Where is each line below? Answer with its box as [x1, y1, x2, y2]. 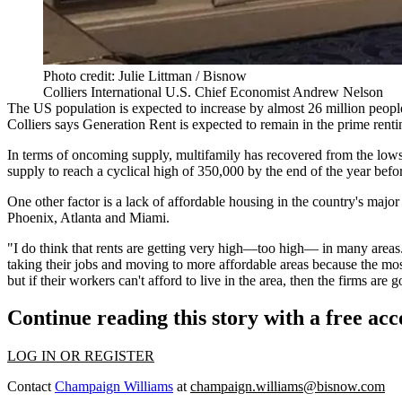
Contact [7, 379, 55, 395]
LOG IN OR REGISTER [7, 348, 154, 364]
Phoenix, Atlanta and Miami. [7, 209, 170, 225]
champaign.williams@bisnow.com [190, 379, 385, 395]
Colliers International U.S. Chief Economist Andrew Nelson [43, 83, 383, 100]
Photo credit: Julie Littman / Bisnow [43, 67, 247, 83]
